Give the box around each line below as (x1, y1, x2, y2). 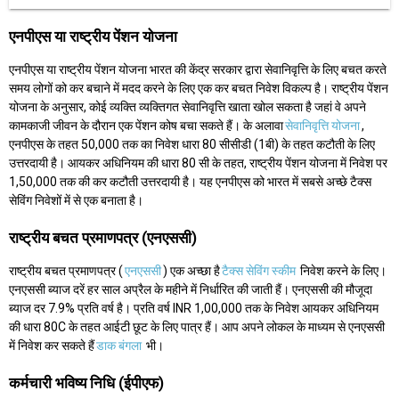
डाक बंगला (96, 338, 142, 354)
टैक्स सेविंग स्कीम (222, 264, 296, 279)
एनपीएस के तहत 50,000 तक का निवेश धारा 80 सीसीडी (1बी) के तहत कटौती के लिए (9, 137, 375, 152)
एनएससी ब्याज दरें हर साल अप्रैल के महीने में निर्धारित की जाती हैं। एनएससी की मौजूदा (9, 282, 372, 297)
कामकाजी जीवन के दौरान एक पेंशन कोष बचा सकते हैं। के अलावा (9, 118, 283, 134)
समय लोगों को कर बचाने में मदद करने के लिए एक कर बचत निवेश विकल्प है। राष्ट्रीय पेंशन (9, 81, 388, 96)
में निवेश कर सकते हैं (9, 338, 94, 354)
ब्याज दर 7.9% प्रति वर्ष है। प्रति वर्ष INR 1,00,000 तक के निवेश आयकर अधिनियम (9, 301, 379, 316)
